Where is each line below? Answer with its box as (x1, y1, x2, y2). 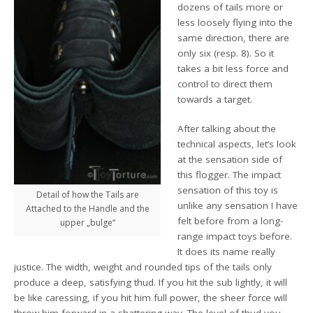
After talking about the (177, 122, 277, 136)
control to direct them (177, 78, 273, 91)
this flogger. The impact (177, 168, 282, 182)
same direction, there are (177, 31, 290, 45)
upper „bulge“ (59, 217, 115, 229)
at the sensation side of (177, 153, 283, 166)
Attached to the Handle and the (25, 203, 150, 215)
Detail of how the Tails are (36, 189, 139, 201)
